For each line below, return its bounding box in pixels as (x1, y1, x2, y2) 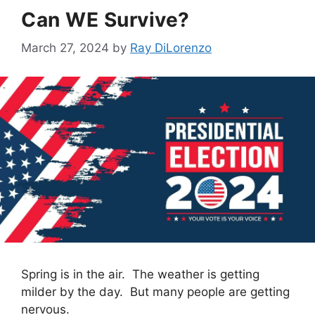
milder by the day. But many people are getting (21, 284, 290, 299)
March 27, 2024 (21, 41, 109, 56)
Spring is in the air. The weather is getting (21, 266, 259, 281)
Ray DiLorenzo (130, 41, 212, 56)
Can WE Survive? (21, 7, 190, 32)
